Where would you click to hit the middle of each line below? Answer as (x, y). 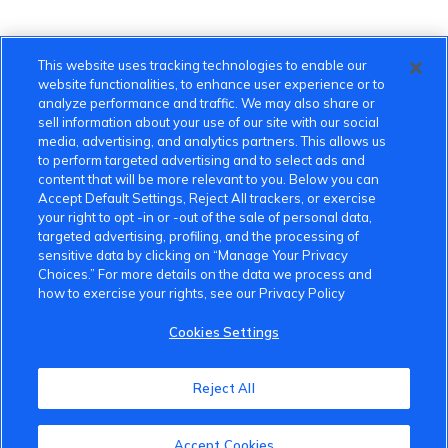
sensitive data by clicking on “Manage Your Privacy (193, 255)
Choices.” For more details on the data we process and (205, 274)
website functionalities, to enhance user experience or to (212, 84)
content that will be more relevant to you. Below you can (209, 179)
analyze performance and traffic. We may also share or (207, 103)
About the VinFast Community (125, 406)
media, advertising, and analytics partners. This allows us (212, 141)
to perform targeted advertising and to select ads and (202, 160)
